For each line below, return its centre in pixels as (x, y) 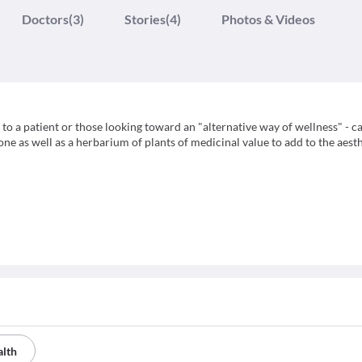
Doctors (45, 19)
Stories (145, 19)
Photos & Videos (268, 19)
